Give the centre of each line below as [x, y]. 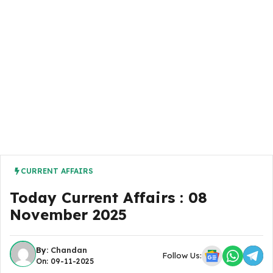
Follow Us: [182, 255]
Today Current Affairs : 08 [108, 197]
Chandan [69, 250]
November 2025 [68, 214]
